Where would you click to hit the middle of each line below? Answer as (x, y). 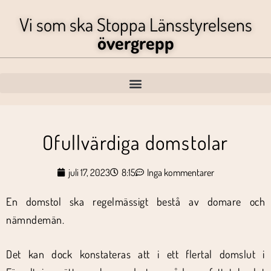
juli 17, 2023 (89, 172)
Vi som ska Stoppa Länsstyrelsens (135, 24)
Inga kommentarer (181, 172)
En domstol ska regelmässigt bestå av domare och (135, 201)
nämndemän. (35, 220)
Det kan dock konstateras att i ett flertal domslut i (135, 254)
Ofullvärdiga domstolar (135, 142)
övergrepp (135, 42)
